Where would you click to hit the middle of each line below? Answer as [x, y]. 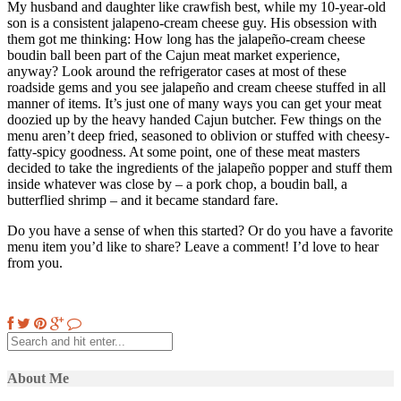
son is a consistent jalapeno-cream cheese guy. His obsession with [192, 23]
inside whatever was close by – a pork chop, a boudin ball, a [177, 184]
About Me [38, 378]
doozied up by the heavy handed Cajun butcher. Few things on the [194, 120]
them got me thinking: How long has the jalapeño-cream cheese [186, 39]
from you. [35, 263]
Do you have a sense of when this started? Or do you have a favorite [200, 231]
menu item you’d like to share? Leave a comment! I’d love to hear [193, 247]
